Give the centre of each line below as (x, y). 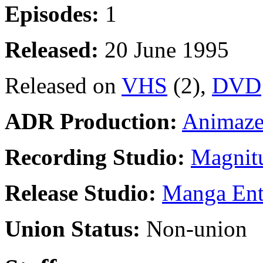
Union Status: (73, 228)
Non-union (194, 228)
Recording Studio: (95, 157)
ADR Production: (91, 121)
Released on (63, 85)
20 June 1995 (164, 49)
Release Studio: (80, 193)
